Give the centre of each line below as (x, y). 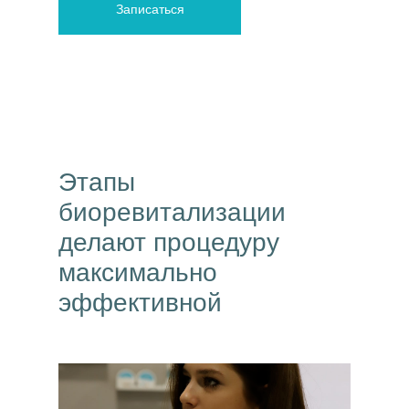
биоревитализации (172, 212)
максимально (138, 273)
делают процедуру (169, 242)
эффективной (140, 303)
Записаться (150, 9)
